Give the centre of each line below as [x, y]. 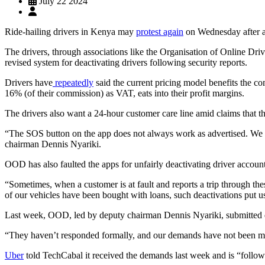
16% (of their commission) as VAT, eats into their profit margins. [125, 93]
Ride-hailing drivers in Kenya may [70, 31]
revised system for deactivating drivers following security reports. [127, 62]
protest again [160, 31]
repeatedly [73, 82]
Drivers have [29, 82]
